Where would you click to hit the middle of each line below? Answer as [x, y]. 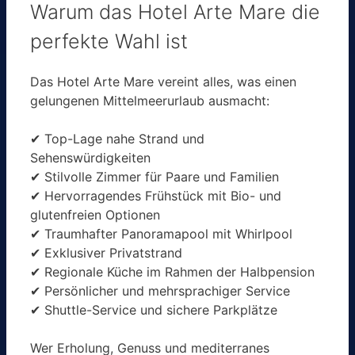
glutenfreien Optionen [95, 215]
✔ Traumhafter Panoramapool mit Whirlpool [161, 234]
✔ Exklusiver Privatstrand [106, 253]
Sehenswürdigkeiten [90, 158]
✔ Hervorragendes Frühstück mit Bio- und [156, 196]
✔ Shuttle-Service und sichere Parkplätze [154, 310]
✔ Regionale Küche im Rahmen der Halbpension [172, 272]
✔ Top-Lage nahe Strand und [117, 139]
